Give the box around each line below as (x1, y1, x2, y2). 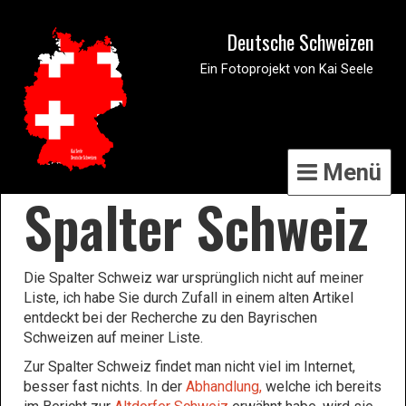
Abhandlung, (186, 378, 262, 395)
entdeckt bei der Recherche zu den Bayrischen (24, 309, 317, 326)
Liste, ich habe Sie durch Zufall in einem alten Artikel (24, 289, 353, 306)
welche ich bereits (262, 378, 382, 395)
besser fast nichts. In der (24, 378, 186, 395)
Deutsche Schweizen (227, 27, 373, 56)
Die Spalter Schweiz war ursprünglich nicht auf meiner (24, 269, 363, 286)
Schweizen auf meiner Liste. (24, 329, 207, 346)
